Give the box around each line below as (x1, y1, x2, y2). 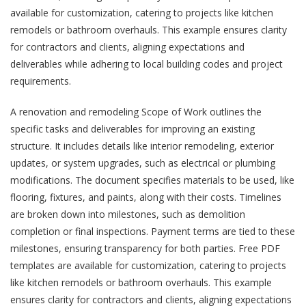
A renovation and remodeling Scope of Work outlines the (10, 105, 262, 118)
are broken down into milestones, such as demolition (10, 207, 245, 221)
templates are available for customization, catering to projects (10, 258, 286, 272)
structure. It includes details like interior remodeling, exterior (10, 139, 274, 152)
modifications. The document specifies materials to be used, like (10, 173, 294, 186)
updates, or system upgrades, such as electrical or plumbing (10, 156, 275, 169)
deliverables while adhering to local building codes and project (10, 57, 283, 70)
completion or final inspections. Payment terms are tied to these (10, 224, 295, 238)
